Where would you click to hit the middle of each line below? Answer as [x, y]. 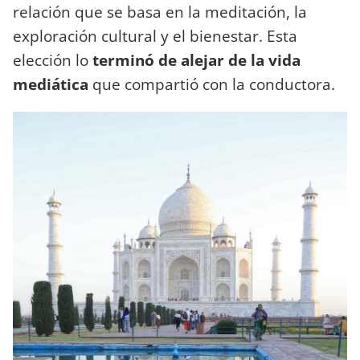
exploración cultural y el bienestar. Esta [155, 36]
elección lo [53, 60]
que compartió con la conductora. [212, 84]
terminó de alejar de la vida [196, 60]
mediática [51, 84]
